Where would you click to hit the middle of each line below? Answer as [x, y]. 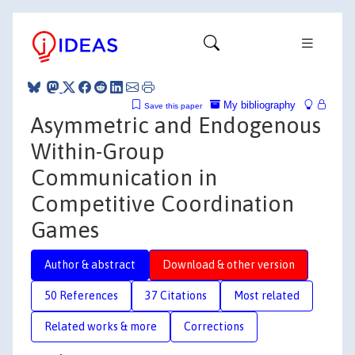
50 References [81, 295]
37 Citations [176, 295]
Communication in [124, 177]
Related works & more [101, 326]
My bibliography [258, 105]
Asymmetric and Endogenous [176, 125]
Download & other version [229, 264]
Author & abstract [90, 264]
